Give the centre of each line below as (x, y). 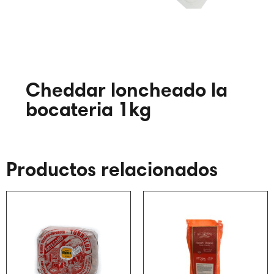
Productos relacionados (112, 169)
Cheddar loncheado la (127, 90)
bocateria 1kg (88, 109)
